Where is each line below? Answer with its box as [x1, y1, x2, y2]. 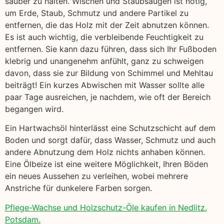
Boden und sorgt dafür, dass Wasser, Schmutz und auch [5, 135, 215, 145]
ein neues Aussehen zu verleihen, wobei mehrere [5, 171, 188, 181]
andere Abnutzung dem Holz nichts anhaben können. [5, 147, 205, 157]
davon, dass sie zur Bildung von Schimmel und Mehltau [5, 67, 213, 78]
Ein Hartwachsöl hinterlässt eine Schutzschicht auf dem [5, 123, 215, 133]
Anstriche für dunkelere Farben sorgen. [5, 183, 152, 193]
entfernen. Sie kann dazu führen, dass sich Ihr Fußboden [5, 43, 216, 54]
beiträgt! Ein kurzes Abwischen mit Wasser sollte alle [5, 79, 204, 90]
